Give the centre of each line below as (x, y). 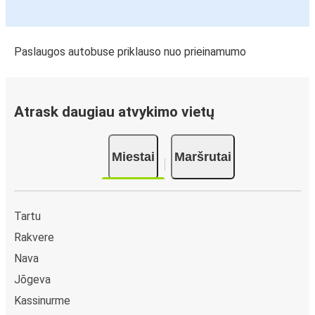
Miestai (133, 156)
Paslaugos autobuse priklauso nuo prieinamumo (130, 52)
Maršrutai (203, 156)
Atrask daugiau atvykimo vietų (114, 112)
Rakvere (34, 237)
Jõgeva (32, 279)
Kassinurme (42, 300)
